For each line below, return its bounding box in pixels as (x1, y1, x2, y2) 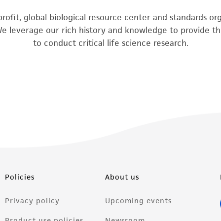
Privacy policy (5, 196, 60, 206)
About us (105, 172, 140, 182)
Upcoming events (105, 196, 172, 206)
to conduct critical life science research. (33, 37, 188, 48)
